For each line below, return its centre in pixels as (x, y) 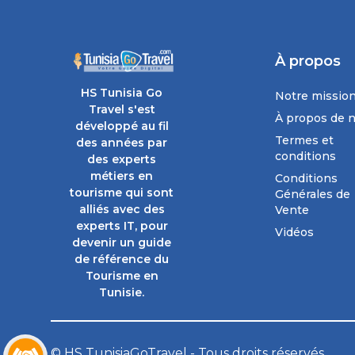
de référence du (122, 259)
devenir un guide (122, 242)
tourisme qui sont (122, 192)
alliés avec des (122, 209)
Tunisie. (122, 292)
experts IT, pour (122, 225)
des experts (122, 159)
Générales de (313, 194)
